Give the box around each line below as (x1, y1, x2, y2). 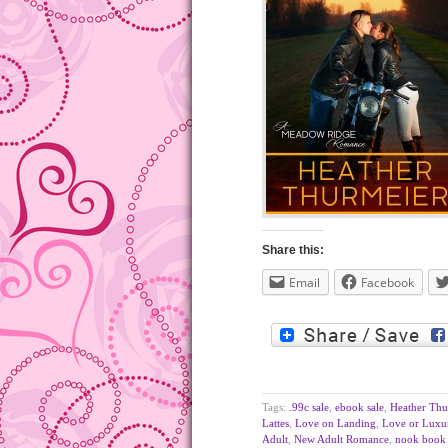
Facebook (361, 274, 414, 291)
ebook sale (335, 401, 384, 413)
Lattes (262, 417, 289, 429)
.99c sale (289, 401, 329, 413)
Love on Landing (295, 417, 376, 429)
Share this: (262, 243, 324, 257)
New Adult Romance (294, 433, 389, 445)
